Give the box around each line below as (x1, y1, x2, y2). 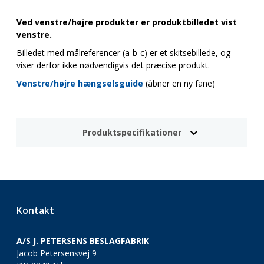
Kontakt (16, 204, 54, 217)
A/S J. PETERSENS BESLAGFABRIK (16, 235, 149, 246)
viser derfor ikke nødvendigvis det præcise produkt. (16, 60, 210, 71)
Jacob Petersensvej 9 (16, 247, 97, 259)
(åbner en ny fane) (143, 78, 215, 89)
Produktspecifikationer (82, 127, 181, 138)
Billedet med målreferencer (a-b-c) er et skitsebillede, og (16, 47, 230, 58)
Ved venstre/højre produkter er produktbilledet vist (16, 16, 237, 28)
